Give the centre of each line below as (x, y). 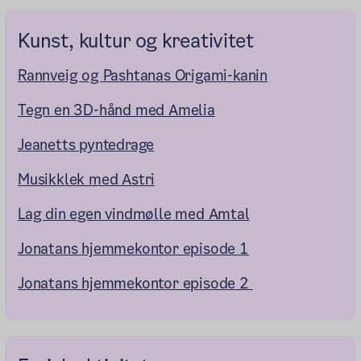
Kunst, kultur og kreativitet (136, 41)
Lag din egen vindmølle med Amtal (134, 214)
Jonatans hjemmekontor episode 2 (135, 284)
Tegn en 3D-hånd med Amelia (116, 110)
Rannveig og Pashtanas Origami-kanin (143, 76)
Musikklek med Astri (87, 180)
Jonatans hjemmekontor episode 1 (133, 249)
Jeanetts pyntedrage (86, 145)
